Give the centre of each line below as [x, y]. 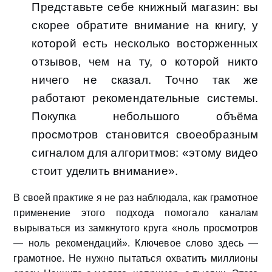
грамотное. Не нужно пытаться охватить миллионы [136, 259]
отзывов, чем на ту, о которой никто [145, 62]
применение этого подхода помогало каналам [136, 213]
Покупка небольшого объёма [145, 117]
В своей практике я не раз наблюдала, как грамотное [136, 198]
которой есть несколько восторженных [145, 44]
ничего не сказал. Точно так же [145, 80]
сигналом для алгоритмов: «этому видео [145, 153]
